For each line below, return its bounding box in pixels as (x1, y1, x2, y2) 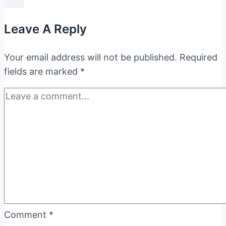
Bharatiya (112, 26, 153, 37)
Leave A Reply (4, 21, 87, 36)
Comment (4, 209, 49, 220)
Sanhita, (112, 54, 147, 65)
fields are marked (4, 66, 80, 77)
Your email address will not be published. (4, 51, 177, 63)
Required (180, 51, 217, 63)
